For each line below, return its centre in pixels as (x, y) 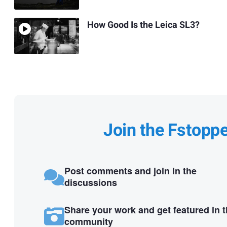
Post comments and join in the (130, 171)
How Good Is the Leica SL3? (143, 25)
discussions (90, 183)
